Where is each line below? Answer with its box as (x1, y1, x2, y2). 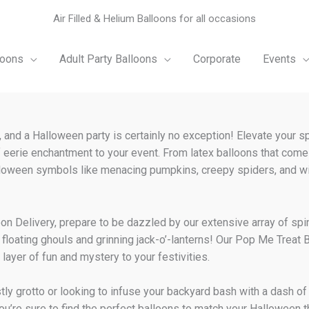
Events (262, 52, 296, 66)
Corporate (192, 52, 241, 66)
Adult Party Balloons (59, 52, 157, 66)
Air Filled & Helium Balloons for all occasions (53, 12, 256, 25)
